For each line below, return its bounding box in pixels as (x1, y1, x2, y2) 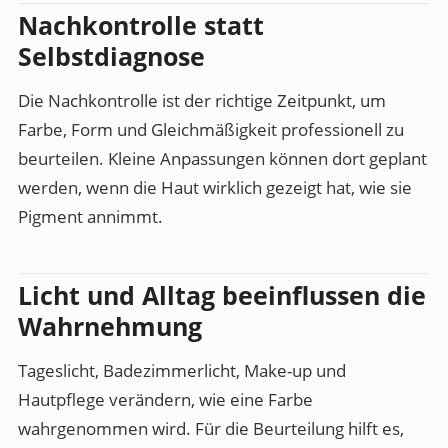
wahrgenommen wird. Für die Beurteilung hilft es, (18, 416, 404, 440)
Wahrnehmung (18, 308, 202, 343)
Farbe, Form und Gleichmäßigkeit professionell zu (18, 117, 404, 141)
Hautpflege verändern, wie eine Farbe (18, 387, 313, 411)
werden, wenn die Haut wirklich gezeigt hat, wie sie (18, 175, 412, 199)
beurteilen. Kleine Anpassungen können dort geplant (18, 146, 427, 170)
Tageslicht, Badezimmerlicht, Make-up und (18, 358, 346, 382)
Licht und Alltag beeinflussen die (18, 277, 426, 312)
